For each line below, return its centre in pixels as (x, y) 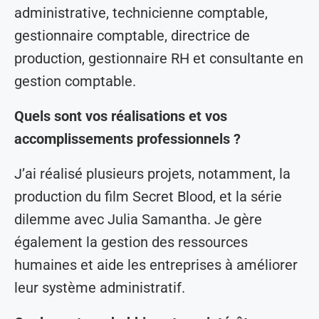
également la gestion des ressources (131, 242)
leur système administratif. (100, 288)
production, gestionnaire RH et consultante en (159, 59)
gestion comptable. (75, 82)
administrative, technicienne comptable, (141, 13)
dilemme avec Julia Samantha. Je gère (138, 220)
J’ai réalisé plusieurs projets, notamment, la (152, 174)
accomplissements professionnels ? (127, 139)
